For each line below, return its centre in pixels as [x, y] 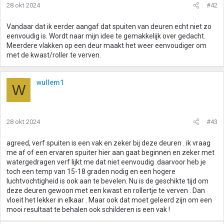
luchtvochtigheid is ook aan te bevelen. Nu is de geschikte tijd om [107, 181]
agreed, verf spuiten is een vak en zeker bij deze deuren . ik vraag [108, 143]
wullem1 [50, 82]
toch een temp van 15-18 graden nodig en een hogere [91, 171]
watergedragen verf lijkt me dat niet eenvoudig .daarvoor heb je [106, 162]
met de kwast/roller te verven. [54, 55]
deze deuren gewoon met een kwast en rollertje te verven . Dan [106, 190]
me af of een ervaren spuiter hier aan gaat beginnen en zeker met [110, 152]
